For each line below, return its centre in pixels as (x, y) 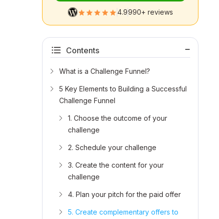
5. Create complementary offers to (123, 212)
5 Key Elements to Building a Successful (123, 89)
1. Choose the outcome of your (118, 118)
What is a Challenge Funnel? (105, 71)
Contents (83, 51)
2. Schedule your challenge (113, 148)
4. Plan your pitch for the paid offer (124, 195)
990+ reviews (150, 12)
